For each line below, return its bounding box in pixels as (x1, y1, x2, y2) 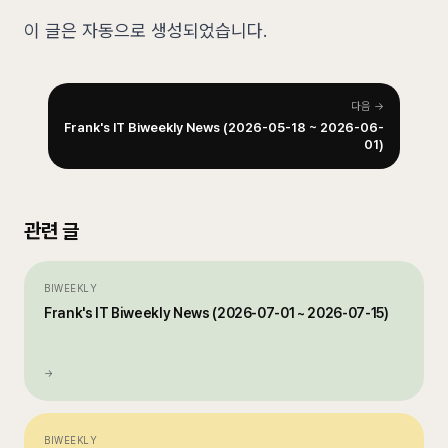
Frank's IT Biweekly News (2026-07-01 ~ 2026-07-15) (44, 305, 389, 321)
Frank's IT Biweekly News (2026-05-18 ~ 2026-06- (64, 120, 384, 135)
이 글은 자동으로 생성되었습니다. (24, 20, 267, 41)
